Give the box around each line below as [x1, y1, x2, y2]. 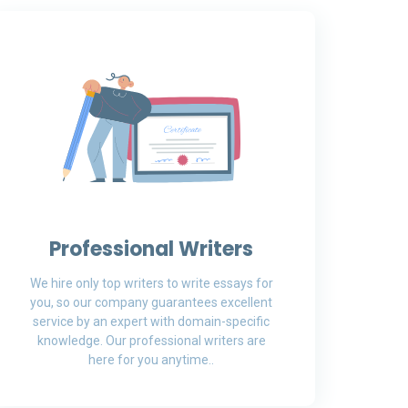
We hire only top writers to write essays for [29, 276, 273, 291]
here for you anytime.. [88, 352, 214, 367]
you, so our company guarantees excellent [30, 295, 272, 310]
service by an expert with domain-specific [33, 314, 270, 329]
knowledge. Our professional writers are [36, 333, 266, 348]
